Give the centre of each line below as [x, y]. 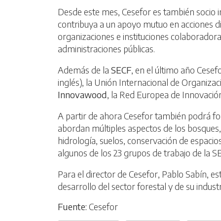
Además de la [84, 70]
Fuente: [72, 206]
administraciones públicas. [106, 48]
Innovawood [82, 94]
